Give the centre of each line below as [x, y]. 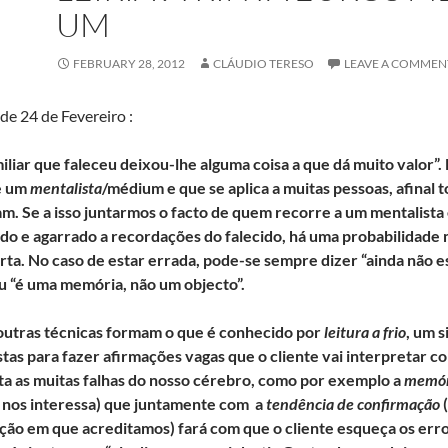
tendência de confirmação [353, 403]
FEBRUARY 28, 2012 [129, 63]
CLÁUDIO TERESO [263, 63]
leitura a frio [365, 331]
